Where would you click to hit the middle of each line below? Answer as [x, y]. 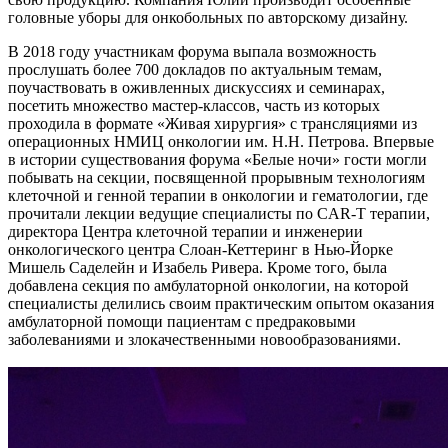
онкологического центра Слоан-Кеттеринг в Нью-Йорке [200, 250]
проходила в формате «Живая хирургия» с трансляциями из [212, 124]
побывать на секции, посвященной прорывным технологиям [216, 178]
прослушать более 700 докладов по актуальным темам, [195, 70]
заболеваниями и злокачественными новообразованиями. [204, 340]
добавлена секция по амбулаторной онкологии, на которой [208, 286]
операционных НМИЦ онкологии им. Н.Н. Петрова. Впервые [221, 142]
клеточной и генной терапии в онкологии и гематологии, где [218, 196]
